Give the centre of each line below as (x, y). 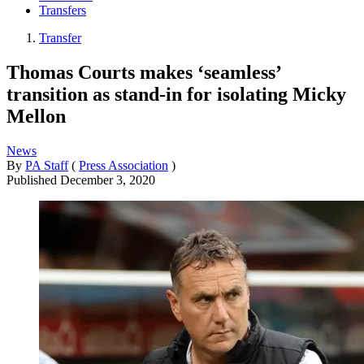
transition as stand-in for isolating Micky (176, 94)
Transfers (63, 11)
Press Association (123, 165)
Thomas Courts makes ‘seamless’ (143, 72)
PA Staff (47, 165)
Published (33, 180)
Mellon (36, 116)
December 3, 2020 (108, 180)
